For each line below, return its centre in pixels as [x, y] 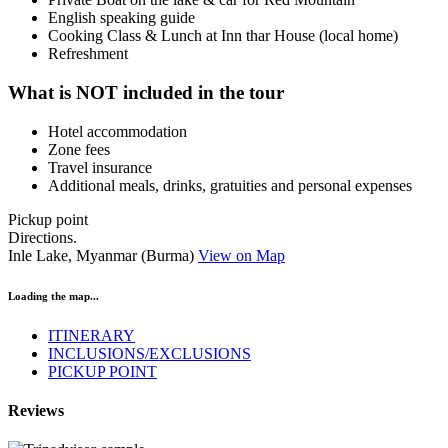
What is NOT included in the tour [146, 93]
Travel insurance [100, 167]
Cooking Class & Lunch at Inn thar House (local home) [223, 36]
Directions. [42, 237]
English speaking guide [121, 18]
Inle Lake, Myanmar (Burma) [103, 255]
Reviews [36, 410]
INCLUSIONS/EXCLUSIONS [149, 353]
